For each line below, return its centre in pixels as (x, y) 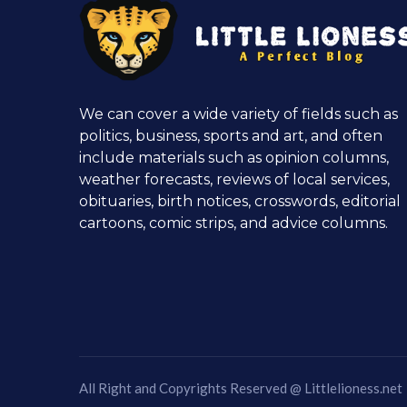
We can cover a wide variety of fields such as (238, 114)
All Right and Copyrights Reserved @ (192, 388)
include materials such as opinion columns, (234, 157)
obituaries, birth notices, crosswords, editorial (240, 201)
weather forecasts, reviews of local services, (234, 179)
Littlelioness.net (353, 388)
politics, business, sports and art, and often (231, 135)
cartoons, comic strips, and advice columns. (233, 223)
